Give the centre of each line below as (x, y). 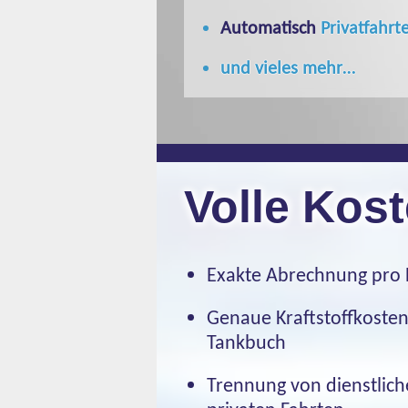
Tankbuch (246, 342)
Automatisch (268, 27)
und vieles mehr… (288, 67)
